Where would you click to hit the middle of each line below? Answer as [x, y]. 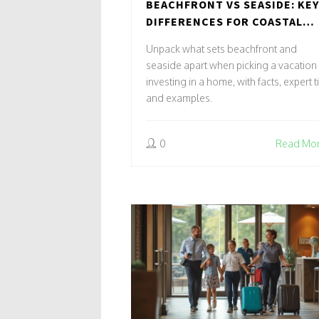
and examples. [179, 98]
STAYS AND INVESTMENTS [219, 39]
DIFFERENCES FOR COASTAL [224, 22]
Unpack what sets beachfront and [221, 49]
